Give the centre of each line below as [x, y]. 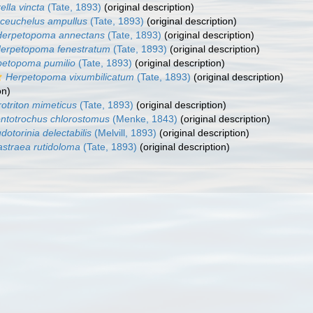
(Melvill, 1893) [124, 133]
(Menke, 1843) [144, 119]
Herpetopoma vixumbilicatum [70, 77]
